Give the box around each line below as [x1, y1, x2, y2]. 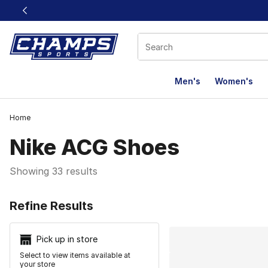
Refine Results [10, 199, 93, 213]
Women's [215, 76, 253, 86]
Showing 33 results [10, 165, 98, 177]
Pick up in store [36, 234, 98, 244]
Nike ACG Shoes [10, 134, 179, 160]
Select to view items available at [20, 251, 130, 260]
